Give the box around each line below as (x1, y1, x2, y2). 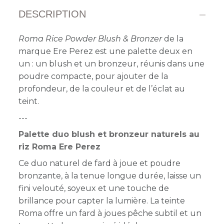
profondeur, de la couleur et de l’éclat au (18, 83, 185, 93)
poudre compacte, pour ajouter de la (18, 71, 168, 81)
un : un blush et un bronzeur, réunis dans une (18, 58, 205, 68)
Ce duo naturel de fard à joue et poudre (18, 158, 181, 168)
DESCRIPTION (18, 8, 86, 19)
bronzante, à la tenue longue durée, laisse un (18, 170, 201, 180)
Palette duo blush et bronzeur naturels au (18, 129, 200, 139)
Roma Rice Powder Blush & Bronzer (18, 33, 164, 43)
